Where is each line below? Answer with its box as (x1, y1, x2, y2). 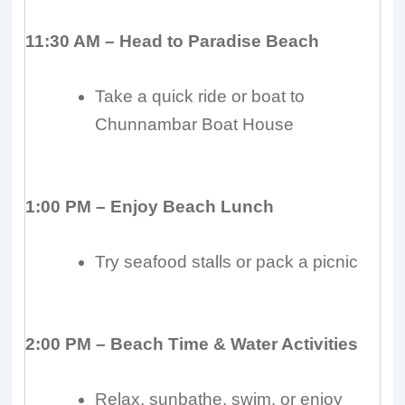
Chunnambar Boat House (95, 115, 295, 135)
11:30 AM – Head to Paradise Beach (25, 31, 320, 51)
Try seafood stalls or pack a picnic (95, 252, 359, 272)
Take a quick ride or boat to (95, 87, 306, 107)
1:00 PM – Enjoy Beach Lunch (25, 196, 275, 216)
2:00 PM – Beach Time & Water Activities (25, 334, 359, 353)
